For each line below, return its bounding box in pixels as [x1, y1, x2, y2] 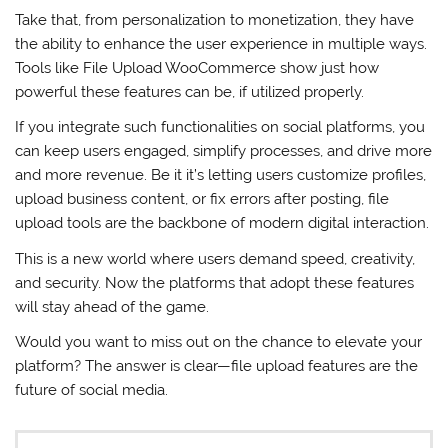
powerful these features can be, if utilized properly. [15, 82, 365, 101]
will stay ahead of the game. [15, 297, 210, 316]
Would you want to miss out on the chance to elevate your [15, 333, 423, 352]
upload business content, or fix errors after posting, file [15, 190, 390, 209]
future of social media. [15, 381, 169, 400]
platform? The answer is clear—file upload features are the [15, 357, 419, 376]
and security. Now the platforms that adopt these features [15, 273, 415, 292]
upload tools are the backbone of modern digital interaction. [15, 214, 430, 233]
